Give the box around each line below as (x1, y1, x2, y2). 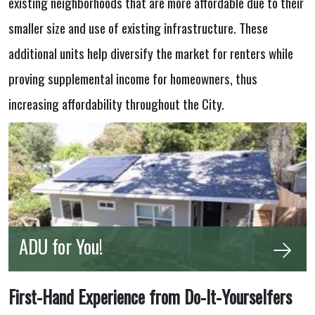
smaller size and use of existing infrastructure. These (8, 17, 268, 37)
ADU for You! (19, 232, 103, 261)
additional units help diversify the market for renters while (8, 42, 293, 63)
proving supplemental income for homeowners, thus (8, 67, 257, 88)
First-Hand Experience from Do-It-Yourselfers (8, 284, 292, 310)
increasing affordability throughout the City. (8, 93, 224, 113)
